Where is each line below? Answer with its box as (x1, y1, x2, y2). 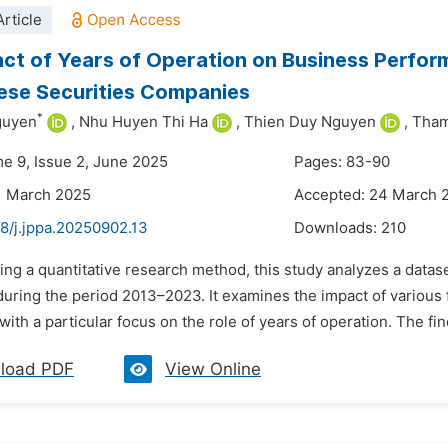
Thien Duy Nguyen (244, 113, 376, 131)
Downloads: (294, 219, 381, 237)
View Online (165, 359, 261, 379)
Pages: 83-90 (294, 153, 390, 171)
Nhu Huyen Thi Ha (79, 113, 208, 131)
